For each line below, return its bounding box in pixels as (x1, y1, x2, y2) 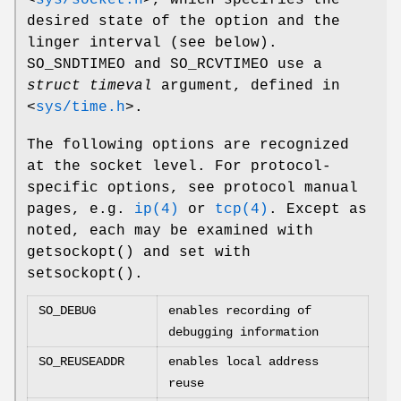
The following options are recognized (27, 137, 349, 154)
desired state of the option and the (27, 13, 340, 30)
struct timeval (27, 78, 152, 95)
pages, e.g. (27, 201, 134, 218)
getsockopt (27, 244, 116, 261)
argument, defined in (152, 78, 340, 95)
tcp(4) (215, 201, 269, 218)
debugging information (168, 325, 319, 340)
